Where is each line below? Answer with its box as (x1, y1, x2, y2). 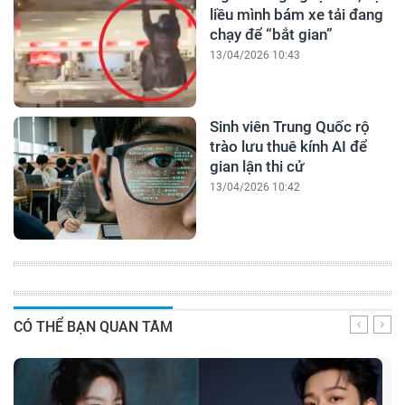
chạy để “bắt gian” (209, 25, 333, 44)
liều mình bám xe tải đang (209, 5, 383, 24)
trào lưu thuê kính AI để (209, 137, 367, 156)
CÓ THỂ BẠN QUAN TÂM (14, 318, 173, 336)
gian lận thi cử (209, 157, 305, 176)
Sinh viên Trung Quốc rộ (209, 118, 370, 137)
